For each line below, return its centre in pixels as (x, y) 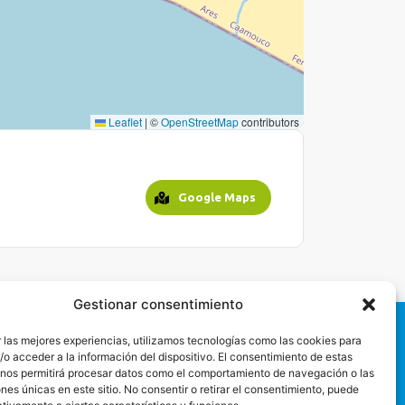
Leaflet (124, 122)
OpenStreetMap (200, 122)
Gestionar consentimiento (158, 304)
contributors (269, 122)
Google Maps (217, 197)
